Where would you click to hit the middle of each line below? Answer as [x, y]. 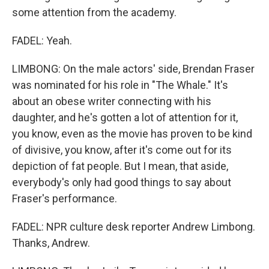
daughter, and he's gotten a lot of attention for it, [125, 117]
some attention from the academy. [94, 12]
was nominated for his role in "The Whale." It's [120, 85]
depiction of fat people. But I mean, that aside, [120, 166]
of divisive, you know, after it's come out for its [122, 150]
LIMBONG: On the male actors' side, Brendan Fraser [133, 69]
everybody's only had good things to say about [122, 182]
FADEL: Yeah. [42, 41]
